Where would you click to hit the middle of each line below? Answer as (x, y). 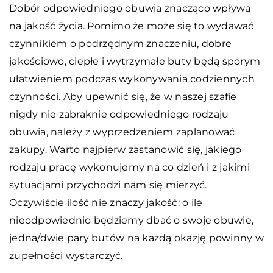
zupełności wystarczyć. (67, 255)
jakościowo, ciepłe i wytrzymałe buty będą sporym (135, 61)
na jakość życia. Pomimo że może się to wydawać (132, 26)
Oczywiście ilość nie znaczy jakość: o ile (106, 202)
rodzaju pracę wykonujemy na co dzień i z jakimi (129, 167)
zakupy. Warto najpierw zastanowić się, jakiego (126, 149)
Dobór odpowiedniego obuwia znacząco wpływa (130, 8)
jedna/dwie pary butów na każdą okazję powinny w (136, 238)
